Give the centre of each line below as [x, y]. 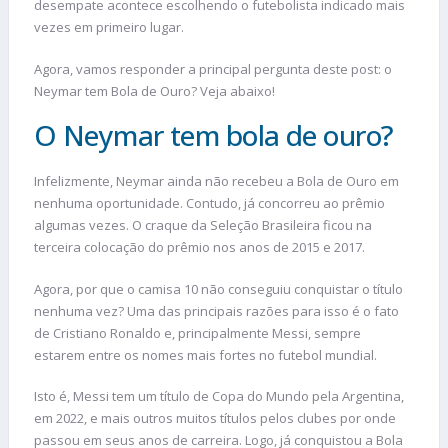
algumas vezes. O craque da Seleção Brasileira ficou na [203, 225]
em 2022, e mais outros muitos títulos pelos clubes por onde [215, 418]
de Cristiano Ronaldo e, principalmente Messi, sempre [197, 332]
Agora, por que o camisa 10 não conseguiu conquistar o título [218, 288]
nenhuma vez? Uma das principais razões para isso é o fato [216, 310]
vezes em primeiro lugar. [109, 27]
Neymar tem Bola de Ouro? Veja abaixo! [154, 90]
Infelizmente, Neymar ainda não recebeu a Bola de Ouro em [216, 181]
